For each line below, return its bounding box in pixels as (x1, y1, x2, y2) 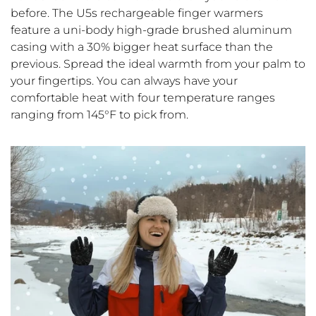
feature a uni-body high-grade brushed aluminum (11, 23, 292, 37)
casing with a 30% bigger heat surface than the (11, 40, 273, 54)
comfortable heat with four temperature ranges (11, 91, 275, 105)
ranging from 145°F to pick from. (11, 108, 188, 122)
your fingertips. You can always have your (11, 74, 238, 88)
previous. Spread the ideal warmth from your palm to (11, 57, 305, 71)
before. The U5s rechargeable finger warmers (11, 6, 263, 20)
